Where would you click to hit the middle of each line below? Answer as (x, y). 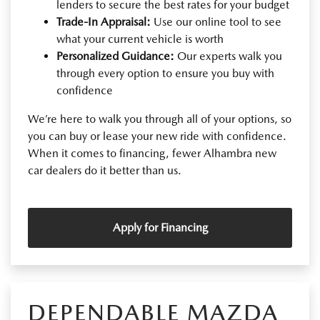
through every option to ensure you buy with (165, 73)
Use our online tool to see (216, 21)
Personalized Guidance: (115, 56)
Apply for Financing (160, 227)
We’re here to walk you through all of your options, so (160, 119)
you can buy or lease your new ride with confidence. (157, 136)
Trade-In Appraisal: (104, 21)
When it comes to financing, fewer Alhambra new (152, 153)
